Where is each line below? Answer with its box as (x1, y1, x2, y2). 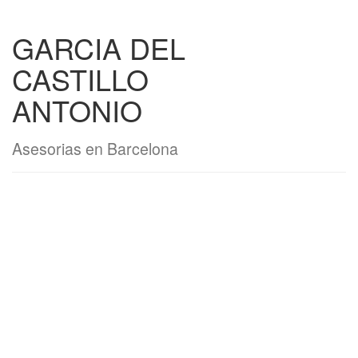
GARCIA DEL (12, 27, 185, 68)
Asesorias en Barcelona (12, 137, 178, 160)
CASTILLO (12, 58, 149, 99)
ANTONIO (12, 89, 142, 130)
